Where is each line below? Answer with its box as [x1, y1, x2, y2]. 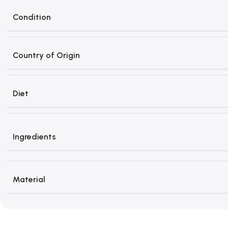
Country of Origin [13, 50, 80, 60]
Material [13, 175, 45, 184]
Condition [13, 12, 51, 22]
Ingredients [13, 131, 56, 141]
